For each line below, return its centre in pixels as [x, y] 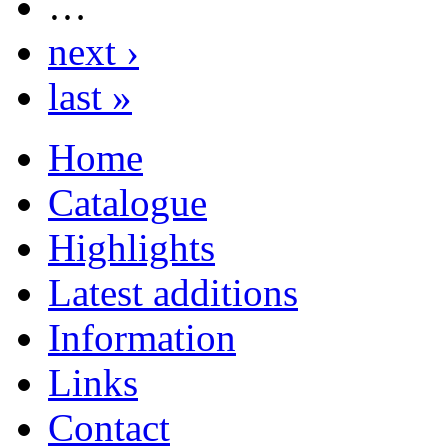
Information [142, 337]
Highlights [131, 247]
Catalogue [127, 202]
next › [93, 51]
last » [90, 96]
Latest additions [173, 292]
